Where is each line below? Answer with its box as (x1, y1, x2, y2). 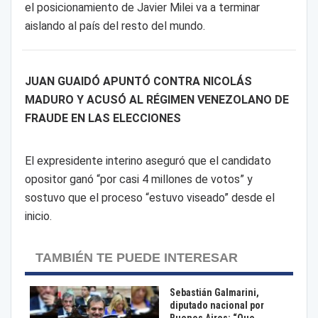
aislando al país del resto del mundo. (24, 18, 205, 33)
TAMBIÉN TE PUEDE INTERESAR (35, 251, 238, 265)
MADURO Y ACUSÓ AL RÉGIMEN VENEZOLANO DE (24, 92, 289, 106)
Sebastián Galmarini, (169, 286, 259, 298)
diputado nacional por (169, 299, 264, 311)
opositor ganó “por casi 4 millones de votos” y (24, 172, 253, 187)
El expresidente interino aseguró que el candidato (24, 154, 271, 168)
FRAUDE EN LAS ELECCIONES (24, 111, 181, 125)
